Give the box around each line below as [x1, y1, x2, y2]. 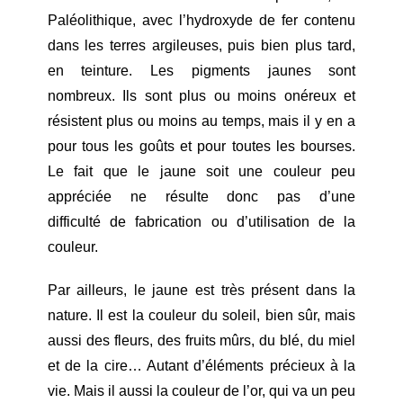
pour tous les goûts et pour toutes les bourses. [47, 138, 356, 154]
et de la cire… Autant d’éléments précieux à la [47, 357, 356, 373]
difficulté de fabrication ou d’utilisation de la [47, 213, 356, 229]
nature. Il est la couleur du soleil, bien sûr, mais [47, 307, 356, 323]
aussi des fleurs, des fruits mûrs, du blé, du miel [47, 332, 356, 348]
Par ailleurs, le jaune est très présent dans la [47, 282, 356, 298]
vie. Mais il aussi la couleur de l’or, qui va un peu [47, 382, 356, 399]
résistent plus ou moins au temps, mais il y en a [47, 112, 356, 129]
